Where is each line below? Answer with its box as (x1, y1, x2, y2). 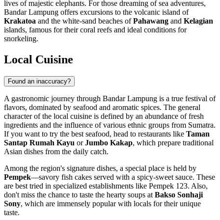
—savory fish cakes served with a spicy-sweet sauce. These (31, 172, 215, 181)
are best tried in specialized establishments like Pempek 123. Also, (4, 181, 208, 190)
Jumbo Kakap (85, 138, 133, 147)
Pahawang (133, 17, 168, 26)
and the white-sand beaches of (36, 17, 133, 26)
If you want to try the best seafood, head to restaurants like (4, 129, 186, 138)
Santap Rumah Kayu (4, 138, 75, 147)
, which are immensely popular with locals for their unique (21, 199, 201, 208)
